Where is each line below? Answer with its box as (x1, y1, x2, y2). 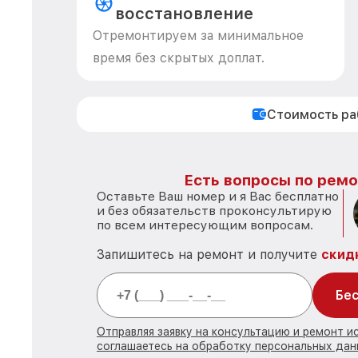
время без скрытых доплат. (93, 50, 265, 66)
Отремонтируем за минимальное (93, 28, 304, 43)
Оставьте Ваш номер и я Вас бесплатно (97, 189, 339, 204)
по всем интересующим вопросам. (97, 217, 313, 233)
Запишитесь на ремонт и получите (97, 247, 321, 262)
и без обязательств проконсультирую (97, 203, 332, 218)
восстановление (115, 4, 254, 23)
